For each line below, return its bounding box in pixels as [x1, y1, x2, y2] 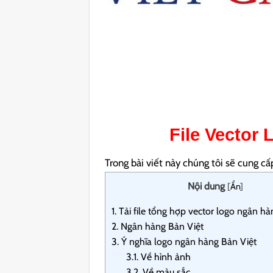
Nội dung [187, 180, 225, 192]
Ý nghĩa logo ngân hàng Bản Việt [119, 235, 257, 247]
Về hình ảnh [138, 250, 191, 263]
